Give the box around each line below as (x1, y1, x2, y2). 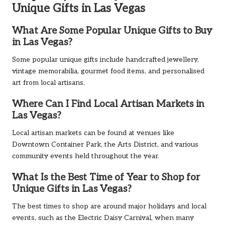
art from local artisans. (12, 78, 85, 87)
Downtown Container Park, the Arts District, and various (12, 141, 198, 149)
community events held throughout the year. (12, 152, 159, 161)
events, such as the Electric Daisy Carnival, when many (12, 214, 194, 222)
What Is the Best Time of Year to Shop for (12, 172, 200, 184)
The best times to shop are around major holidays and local (12, 202, 206, 211)
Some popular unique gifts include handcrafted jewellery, (12, 55, 199, 64)
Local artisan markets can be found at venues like (12, 129, 174, 138)
